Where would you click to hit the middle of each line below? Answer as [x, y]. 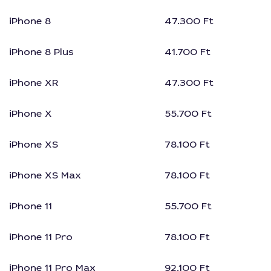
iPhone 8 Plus [41, 51]
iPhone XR [34, 82]
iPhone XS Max [45, 175]
